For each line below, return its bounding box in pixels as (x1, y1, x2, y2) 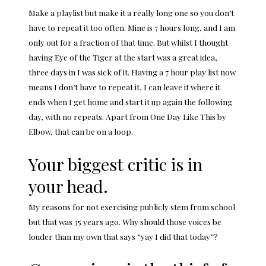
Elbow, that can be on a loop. (28, 125, 133, 137)
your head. (28, 174, 108, 197)
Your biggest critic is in (28, 152, 202, 175)
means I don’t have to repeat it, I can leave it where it (28, 81, 220, 92)
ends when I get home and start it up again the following (28, 96, 232, 107)
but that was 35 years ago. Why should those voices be (28, 216, 221, 227)
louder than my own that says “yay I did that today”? (28, 231, 218, 242)
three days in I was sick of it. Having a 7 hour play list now (28, 66, 236, 77)
